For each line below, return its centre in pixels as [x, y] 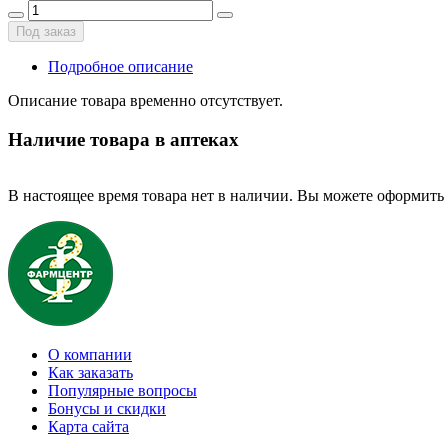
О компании [90, 355]
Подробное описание [120, 66]
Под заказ [46, 31]
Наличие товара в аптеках [123, 139]
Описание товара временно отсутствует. [145, 100]
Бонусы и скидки [107, 409]
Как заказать [90, 373]
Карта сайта [88, 427]
